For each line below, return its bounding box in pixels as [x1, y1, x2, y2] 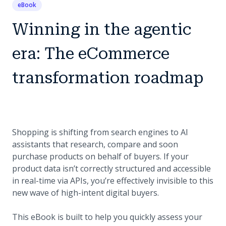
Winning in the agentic [12, 19, 191, 39]
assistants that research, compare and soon [12, 138, 178, 150]
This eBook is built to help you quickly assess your [12, 211, 202, 222]
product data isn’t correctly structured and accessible [12, 162, 211, 174]
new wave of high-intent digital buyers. [12, 187, 159, 198]
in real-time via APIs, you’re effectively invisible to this [12, 175, 213, 186]
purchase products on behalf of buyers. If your [12, 150, 189, 162]
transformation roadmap [12, 68, 203, 87]
